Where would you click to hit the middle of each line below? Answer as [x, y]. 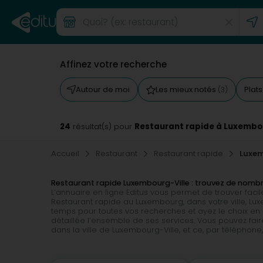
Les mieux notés [187, 90]
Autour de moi [103, 90]
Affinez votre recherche [113, 64]
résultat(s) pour [102, 127]
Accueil [66, 154]
